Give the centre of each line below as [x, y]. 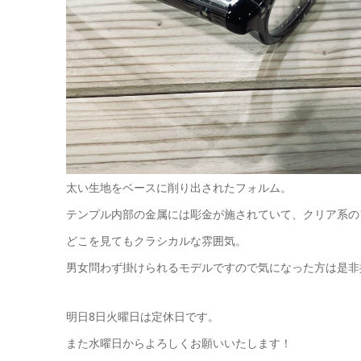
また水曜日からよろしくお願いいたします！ [179, 342]
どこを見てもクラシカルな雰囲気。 [156, 240]
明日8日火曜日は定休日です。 [143, 316]
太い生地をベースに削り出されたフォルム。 [179, 187]
